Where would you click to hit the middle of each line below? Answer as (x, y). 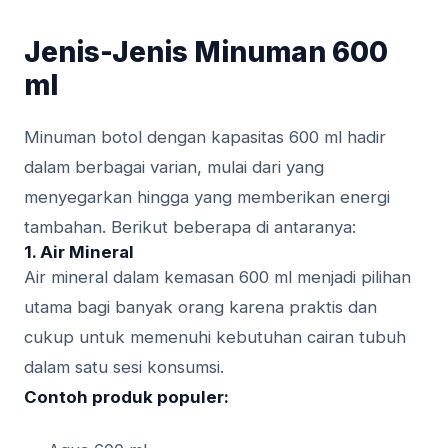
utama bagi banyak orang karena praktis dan (200, 307)
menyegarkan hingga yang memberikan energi (207, 197)
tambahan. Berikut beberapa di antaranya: (190, 227)
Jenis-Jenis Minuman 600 (206, 52)
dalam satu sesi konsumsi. (124, 367)
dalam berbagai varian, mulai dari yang (174, 167)
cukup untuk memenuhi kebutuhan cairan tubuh (215, 337)
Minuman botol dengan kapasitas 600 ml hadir (205, 137)
